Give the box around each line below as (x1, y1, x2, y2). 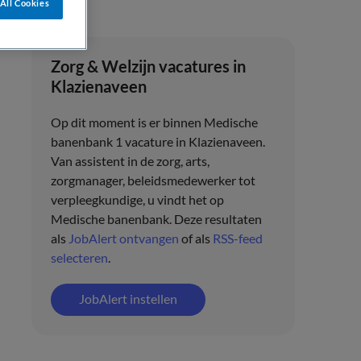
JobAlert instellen (78, 291, 177, 306)
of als (178, 230, 213, 246)
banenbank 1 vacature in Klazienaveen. (50, 134, 265, 149)
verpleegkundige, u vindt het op (50, 192, 224, 207)
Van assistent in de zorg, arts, (50, 153, 210, 168)
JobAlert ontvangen (68, 230, 179, 246)
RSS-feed (212, 230, 263, 246)
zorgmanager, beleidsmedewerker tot (50, 172, 255, 188)
